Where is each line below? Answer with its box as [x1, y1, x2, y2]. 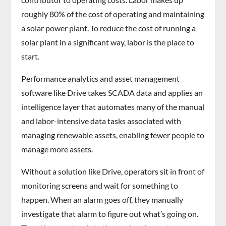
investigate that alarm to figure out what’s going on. [21, 209, 199, 219]
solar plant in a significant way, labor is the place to [21, 37, 195, 47]
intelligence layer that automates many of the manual [21, 102, 205, 112]
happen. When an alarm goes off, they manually [21, 195, 184, 205]
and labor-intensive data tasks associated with [21, 116, 182, 126]
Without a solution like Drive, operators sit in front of [21, 166, 205, 177]
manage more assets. [21, 144, 93, 154]
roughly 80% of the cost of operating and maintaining [21, 9, 205, 19]
